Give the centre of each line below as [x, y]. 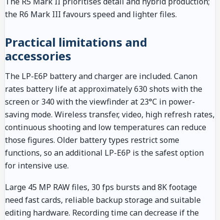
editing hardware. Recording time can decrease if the [102, 212]
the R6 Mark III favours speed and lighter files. [91, 14]
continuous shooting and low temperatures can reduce [106, 127]
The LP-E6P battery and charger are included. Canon [101, 76]
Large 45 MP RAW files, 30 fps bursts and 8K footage [101, 187]
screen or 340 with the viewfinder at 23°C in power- [100, 101]
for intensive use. [37, 165]
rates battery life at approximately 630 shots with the [104, 89]
